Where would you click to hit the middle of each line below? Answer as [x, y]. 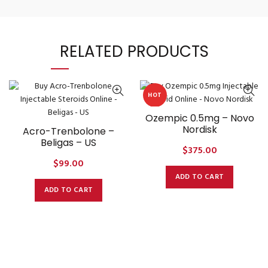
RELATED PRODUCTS [134, 51]
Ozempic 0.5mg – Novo [200, 118]
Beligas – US [68, 143]
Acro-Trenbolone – [68, 131]
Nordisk [200, 130]
